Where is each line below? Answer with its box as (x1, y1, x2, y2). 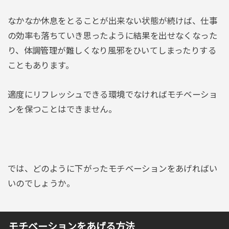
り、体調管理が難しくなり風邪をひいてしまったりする (7, 45, 217, 55)
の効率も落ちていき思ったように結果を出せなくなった (7, 31, 218, 40)
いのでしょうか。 (7, 179, 75, 188)
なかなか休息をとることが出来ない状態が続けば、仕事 (7, 16, 218, 26)
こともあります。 (7, 60, 74, 70)
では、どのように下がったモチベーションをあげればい (7, 164, 218, 173)
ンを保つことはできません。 (7, 105, 117, 114)
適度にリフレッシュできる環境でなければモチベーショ (7, 90, 218, 100)
